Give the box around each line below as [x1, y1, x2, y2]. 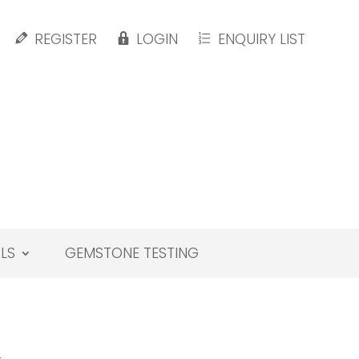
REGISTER [34, 29, 97, 49]
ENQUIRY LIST [217, 29, 305, 49]
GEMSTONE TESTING [65, 243, 199, 264]
